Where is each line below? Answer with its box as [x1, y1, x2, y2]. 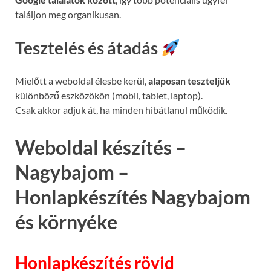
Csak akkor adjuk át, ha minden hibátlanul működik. [15, 104, 227, 116]
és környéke [15, 210, 117, 234]
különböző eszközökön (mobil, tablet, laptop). [15, 90, 203, 102]
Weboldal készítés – [15, 135, 186, 160]
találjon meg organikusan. [15, 8, 121, 20]
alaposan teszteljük [148, 75, 230, 87]
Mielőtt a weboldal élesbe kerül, [15, 75, 148, 87]
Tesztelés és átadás [15, 38, 161, 59]
